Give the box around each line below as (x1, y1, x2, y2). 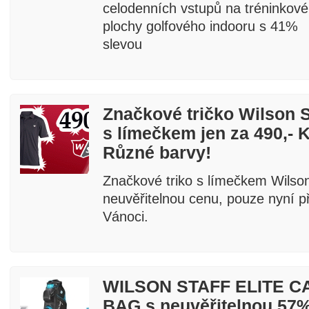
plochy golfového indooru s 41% (103, 19, 298, 34)
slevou (103, 37, 142, 52)
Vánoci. (103, 209, 148, 224)
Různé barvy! (103, 143, 211, 162)
